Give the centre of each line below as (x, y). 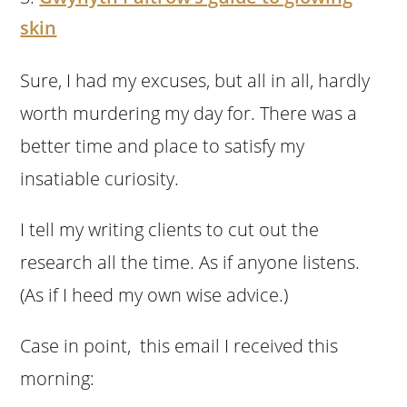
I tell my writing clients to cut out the (170, 229)
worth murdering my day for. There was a (189, 113)
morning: (58, 378)
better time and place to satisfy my (163, 145)
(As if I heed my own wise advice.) (154, 294)
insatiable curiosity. (100, 178)
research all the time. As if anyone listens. (190, 262)
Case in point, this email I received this (179, 345)
